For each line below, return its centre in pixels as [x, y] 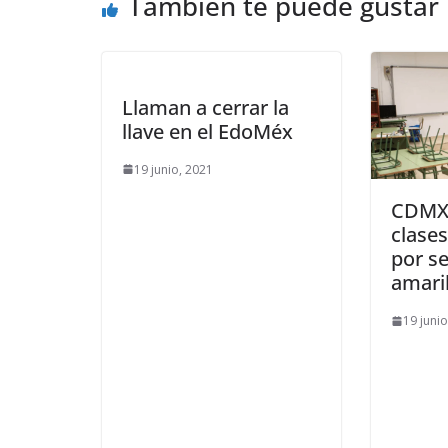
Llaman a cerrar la [205, 107]
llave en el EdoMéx [207, 131]
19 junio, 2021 [173, 169]
